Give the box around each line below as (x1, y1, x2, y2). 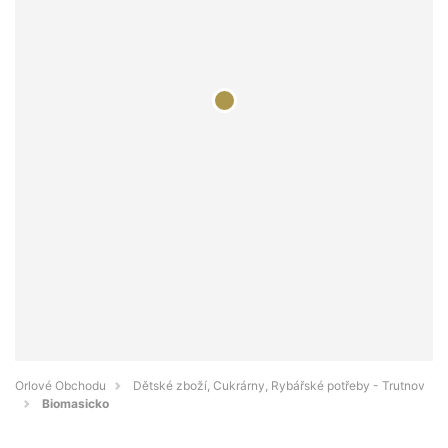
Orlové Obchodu (15, 378, 106, 394)
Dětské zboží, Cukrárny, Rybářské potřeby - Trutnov (133, 378, 425, 394)
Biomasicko (42, 396, 109, 412)
